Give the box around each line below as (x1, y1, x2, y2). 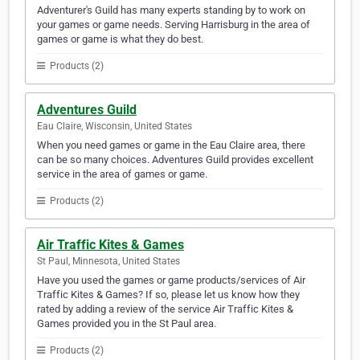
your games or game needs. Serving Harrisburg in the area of (37, 18, 310, 31)
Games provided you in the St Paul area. (37, 317, 216, 330)
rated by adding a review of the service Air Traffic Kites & (37, 303, 293, 316)
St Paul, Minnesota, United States (37, 256, 180, 268)
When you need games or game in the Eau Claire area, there (37, 139, 305, 152)
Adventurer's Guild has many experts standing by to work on (37, 4, 305, 17)
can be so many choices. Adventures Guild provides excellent (37, 153, 313, 166)
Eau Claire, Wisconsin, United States (37, 121, 192, 133)
